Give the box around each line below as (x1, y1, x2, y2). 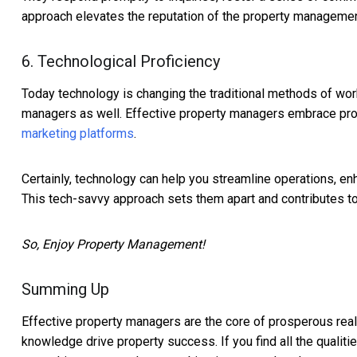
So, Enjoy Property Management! (22, 237, 205, 253)
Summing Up (22, 280, 109, 300)
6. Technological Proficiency (22, 52, 220, 72)
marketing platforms (22, 126, 134, 142)
